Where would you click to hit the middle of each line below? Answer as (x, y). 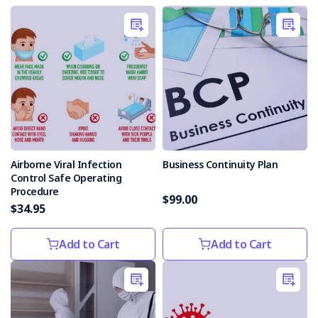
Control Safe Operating (66, 178)
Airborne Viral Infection (66, 164)
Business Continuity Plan (220, 164)
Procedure (35, 191)
